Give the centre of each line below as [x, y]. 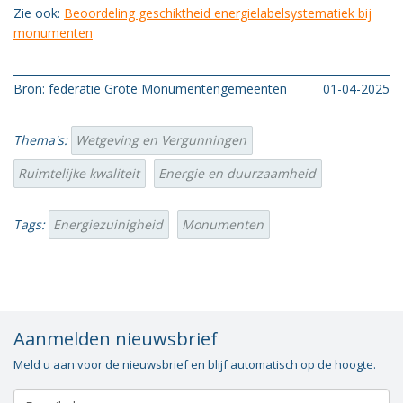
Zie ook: [39, 13]
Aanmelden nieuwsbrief [116, 339]
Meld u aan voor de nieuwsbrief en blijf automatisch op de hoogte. [195, 364]
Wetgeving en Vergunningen [161, 140]
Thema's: [42, 140]
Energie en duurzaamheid [237, 173]
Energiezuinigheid [108, 224]
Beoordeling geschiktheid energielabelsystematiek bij [218, 13]
